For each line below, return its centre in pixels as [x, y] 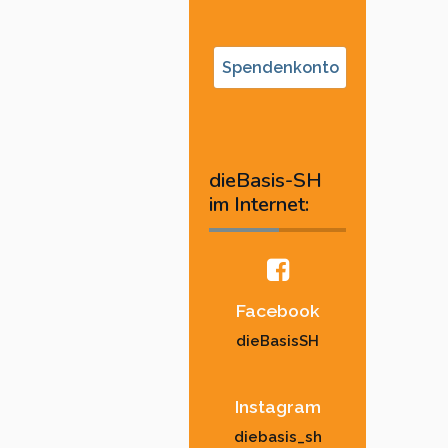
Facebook [277, 310]
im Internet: [259, 205]
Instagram [277, 406]
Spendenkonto [280, 68]
